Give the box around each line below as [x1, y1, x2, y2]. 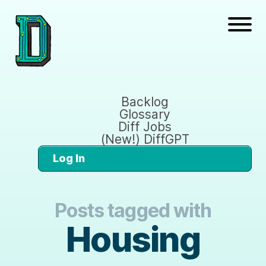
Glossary [119, 106, 170, 122]
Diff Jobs [118, 119, 172, 134]
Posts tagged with [55, 198, 211, 222]
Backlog [121, 94, 169, 109]
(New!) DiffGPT [100, 131, 189, 147]
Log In [53, 151, 85, 164]
